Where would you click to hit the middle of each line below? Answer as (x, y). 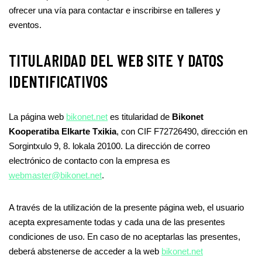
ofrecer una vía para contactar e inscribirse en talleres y (115, 10)
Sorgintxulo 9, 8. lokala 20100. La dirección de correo (109, 146)
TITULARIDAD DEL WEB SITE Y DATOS (116, 60)
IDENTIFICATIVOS (58, 81)
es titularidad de (140, 117)
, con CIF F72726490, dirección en (182, 131)
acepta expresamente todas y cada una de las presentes (117, 222)
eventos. (25, 25)
